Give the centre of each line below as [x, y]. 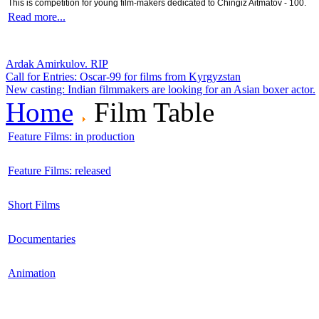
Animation [32, 273]
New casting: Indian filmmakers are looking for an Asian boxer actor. [161, 90]
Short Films [34, 205]
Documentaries [42, 239]
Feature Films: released [59, 171]
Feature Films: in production [71, 137]
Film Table [151, 113]
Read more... [37, 17]
